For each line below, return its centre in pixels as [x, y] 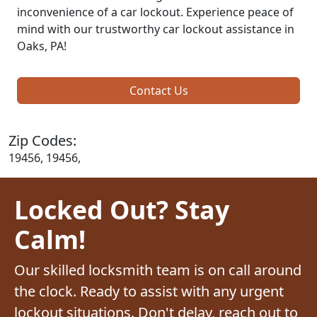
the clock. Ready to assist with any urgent [149, 291]
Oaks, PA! [42, 46]
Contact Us [158, 90]
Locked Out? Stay [122, 209]
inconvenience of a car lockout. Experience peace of [155, 12]
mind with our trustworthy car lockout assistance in [156, 29]
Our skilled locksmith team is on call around [158, 270]
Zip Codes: [42, 140]
